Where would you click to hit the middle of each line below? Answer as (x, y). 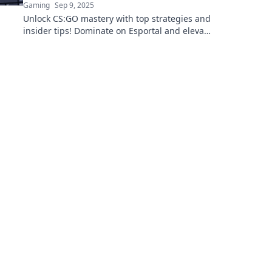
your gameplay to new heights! (86, 43)
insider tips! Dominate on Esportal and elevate (117, 31)
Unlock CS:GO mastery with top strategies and (117, 19)
